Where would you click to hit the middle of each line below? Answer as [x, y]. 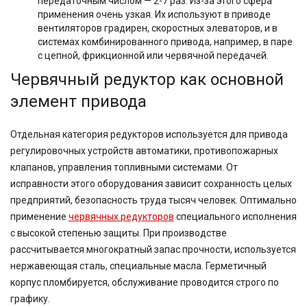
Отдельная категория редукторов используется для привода [149, 134]
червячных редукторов [121, 217]
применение [39, 217]
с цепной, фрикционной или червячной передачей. [153, 56]
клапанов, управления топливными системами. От [124, 167]
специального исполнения [235, 217]
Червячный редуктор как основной [147, 79]
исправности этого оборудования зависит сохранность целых [151, 184]
